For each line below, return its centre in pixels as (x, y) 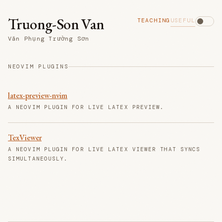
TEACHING (154, 21)
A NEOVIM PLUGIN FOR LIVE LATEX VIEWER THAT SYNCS (104, 149)
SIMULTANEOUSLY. (38, 159)
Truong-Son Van (56, 24)
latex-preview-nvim (38, 96)
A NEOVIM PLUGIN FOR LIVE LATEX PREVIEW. (86, 107)
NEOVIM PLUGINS (38, 67)
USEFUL (183, 21)
